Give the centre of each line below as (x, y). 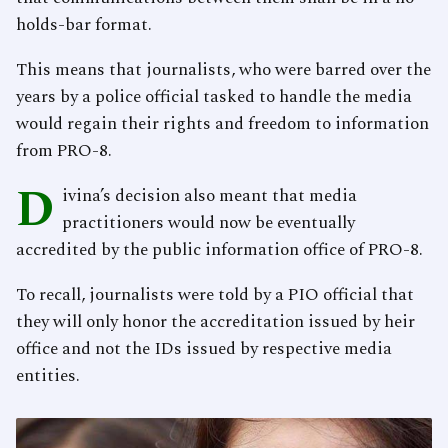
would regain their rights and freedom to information (222, 123)
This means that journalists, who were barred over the (223, 69)
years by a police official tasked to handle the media (214, 96)
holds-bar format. (84, 24)
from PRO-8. (64, 150)
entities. (48, 375)
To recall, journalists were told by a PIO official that (215, 294)
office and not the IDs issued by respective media (204, 348)
